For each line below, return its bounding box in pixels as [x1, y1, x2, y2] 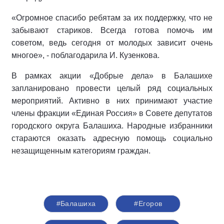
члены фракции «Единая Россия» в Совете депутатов [11, 108, 212, 117]
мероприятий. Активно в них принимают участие [11, 96, 212, 105]
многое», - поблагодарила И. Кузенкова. [11, 50, 159, 59]
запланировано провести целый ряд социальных [11, 83, 212, 92]
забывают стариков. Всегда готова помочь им [11, 25, 212, 34]
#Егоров [134, 199, 162, 207]
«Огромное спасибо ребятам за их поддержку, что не [11, 13, 212, 22]
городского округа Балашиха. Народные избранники [11, 121, 212, 130]
